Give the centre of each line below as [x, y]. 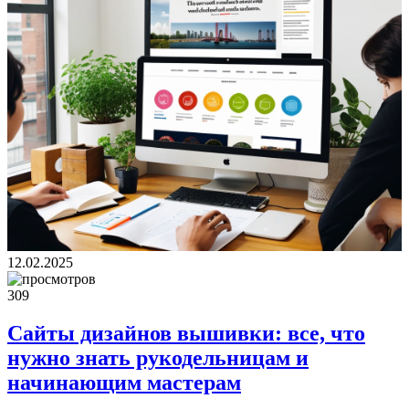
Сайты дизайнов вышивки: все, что [186, 334]
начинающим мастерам [124, 383]
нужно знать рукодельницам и [158, 358]
